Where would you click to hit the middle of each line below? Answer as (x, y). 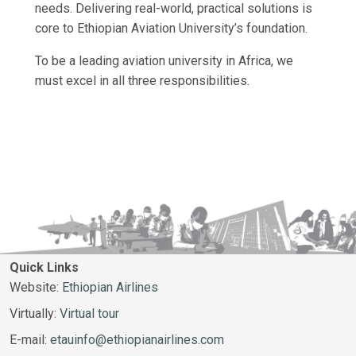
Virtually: (35, 313)
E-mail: (30, 339)
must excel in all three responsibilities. (145, 80)
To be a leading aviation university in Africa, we (164, 60)
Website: (36, 287)
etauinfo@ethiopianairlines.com (137, 339)
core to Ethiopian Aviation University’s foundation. (171, 28)
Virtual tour (89, 313)
